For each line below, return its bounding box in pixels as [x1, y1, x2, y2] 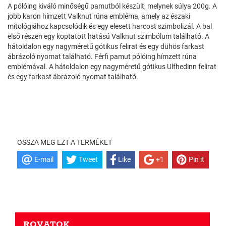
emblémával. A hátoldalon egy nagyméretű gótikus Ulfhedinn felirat [8, 63, 216, 71]
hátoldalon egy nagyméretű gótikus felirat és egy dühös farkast [8, 42, 204, 50]
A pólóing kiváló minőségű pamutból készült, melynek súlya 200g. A [8, 2, 217, 10]
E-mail [34, 155, 53, 164]
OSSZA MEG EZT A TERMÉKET [17, 138, 112, 146]
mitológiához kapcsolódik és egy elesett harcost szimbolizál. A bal [8, 22, 212, 30]
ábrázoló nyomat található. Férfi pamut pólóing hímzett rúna [8, 52, 197, 61]
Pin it [189, 155, 205, 164]
